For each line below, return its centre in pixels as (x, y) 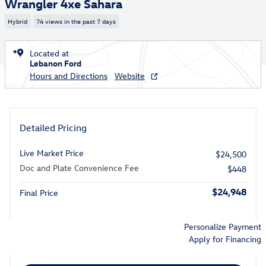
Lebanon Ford (56, 63)
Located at (49, 53)
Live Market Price (52, 153)
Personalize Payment (223, 226)
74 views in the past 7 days (76, 21)
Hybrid (18, 21)
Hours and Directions (69, 75)
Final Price (39, 192)
